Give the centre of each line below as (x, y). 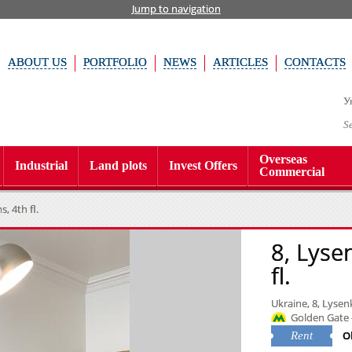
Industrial (41, 165)
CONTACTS (315, 62)
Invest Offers (203, 165)
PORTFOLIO (115, 62)
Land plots (118, 165)
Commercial (292, 172)
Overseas (283, 159)
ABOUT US (37, 62)
